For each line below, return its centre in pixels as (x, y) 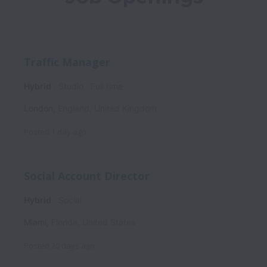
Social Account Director (87, 176)
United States (109, 222)
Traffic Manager (67, 62)
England (74, 108)
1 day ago (69, 131)
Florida (64, 222)
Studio (71, 86)
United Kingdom (125, 108)
